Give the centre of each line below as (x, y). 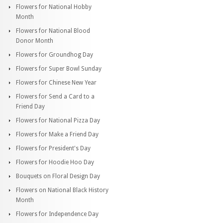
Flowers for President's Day (53, 148)
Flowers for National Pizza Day (58, 120)
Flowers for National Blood (53, 31)
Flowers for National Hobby (54, 7)
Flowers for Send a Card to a (55, 96)
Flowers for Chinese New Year (56, 82)
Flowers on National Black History (62, 190)
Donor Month (35, 41)
